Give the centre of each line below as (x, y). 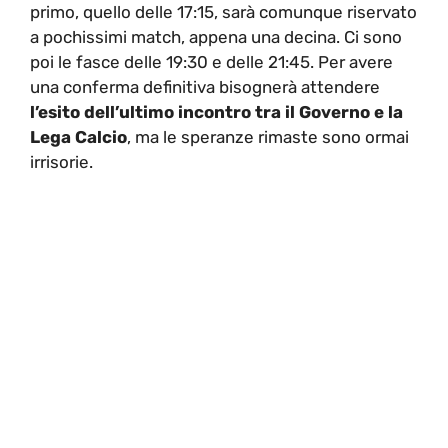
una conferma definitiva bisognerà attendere (205, 86)
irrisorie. (61, 161)
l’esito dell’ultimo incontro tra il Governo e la (216, 111)
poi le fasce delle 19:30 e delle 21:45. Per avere (211, 61)
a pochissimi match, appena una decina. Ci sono (216, 36)
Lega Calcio (78, 136)
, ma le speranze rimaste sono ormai (268, 136)
